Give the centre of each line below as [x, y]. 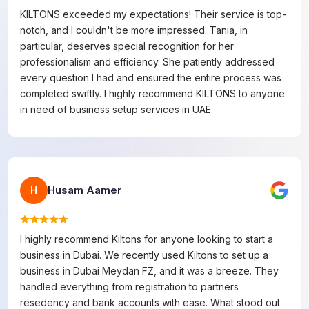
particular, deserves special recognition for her [127, 46]
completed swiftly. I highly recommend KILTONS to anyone [153, 93]
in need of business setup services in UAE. [117, 109]
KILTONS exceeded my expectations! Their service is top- [153, 14]
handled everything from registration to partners [130, 286]
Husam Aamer [85, 190]
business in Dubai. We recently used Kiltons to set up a [144, 255]
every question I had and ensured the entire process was [151, 77]
